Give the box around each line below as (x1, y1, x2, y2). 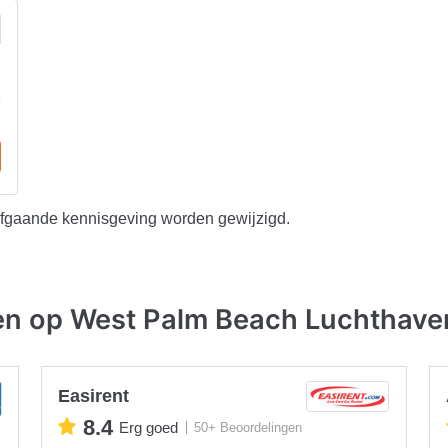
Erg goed (119, 419, 179, 437)
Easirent (58, 385, 130, 406)
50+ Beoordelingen (194, 420, 303, 436)
